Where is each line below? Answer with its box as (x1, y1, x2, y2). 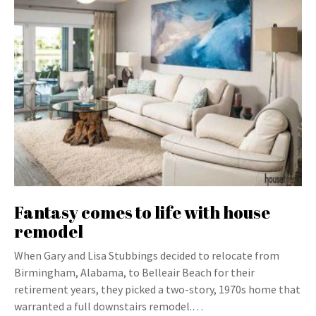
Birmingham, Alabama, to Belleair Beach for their (14, 265, 255, 279)
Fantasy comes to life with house (14, 201, 270, 224)
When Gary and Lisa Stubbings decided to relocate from (14, 248, 279, 262)
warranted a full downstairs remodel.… (14, 299, 203, 313)
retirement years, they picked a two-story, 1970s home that (14, 282, 300, 296)
